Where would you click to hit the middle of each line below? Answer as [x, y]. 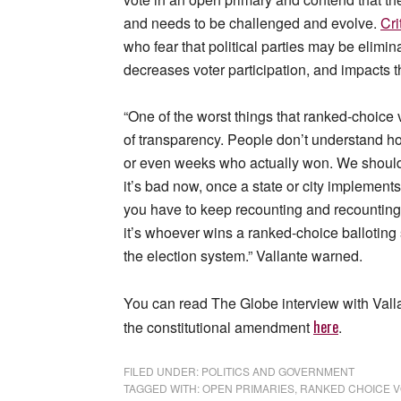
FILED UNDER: [162, 371]
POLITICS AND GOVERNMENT [278, 371]
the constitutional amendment [218, 328]
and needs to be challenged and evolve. [252, 23]
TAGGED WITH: [163, 388]
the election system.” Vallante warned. [243, 256]
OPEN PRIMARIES [248, 388]
